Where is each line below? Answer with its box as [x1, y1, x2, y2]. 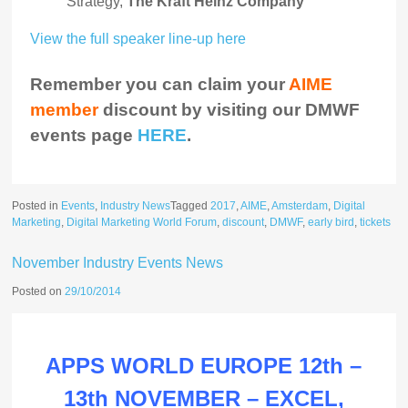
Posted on [12, 285, 66, 298]
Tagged [170, 199, 211, 212]
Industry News [100, 199, 171, 212]
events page [30, 126, 138, 146]
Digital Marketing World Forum [66, 216, 218, 229]
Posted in [12, 199, 62, 212]
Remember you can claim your [30, 75, 290, 95]
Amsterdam [271, 199, 329, 212]
